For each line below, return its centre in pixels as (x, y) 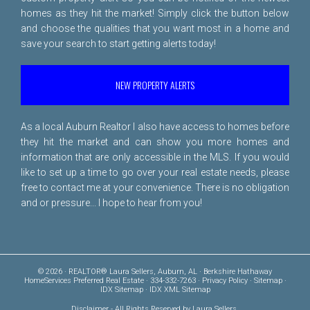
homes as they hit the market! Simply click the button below (155, 13)
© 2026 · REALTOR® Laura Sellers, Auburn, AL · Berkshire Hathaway (155, 272)
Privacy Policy (225, 281)
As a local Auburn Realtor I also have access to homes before (155, 127)
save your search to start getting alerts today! (118, 44)
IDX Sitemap (121, 290)
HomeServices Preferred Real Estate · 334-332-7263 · (113, 281)
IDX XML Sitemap (180, 290)
